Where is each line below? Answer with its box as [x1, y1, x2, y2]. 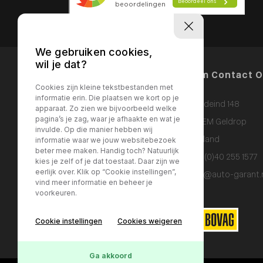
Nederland [180, 135, 220, 144]
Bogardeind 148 [180, 100, 240, 109]
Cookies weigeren [117, 217, 182, 225]
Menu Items [69, 70, 127, 80]
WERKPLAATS [69, 132, 118, 140]
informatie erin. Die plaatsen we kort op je [35, 93, 179, 103]
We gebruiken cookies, [35, 46, 153, 59]
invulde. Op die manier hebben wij [35, 125, 153, 134]
